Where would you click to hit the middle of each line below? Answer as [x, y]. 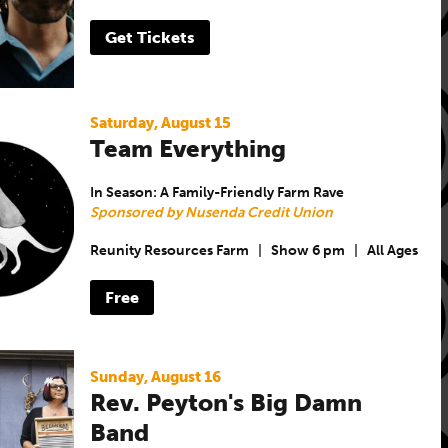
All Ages [392, 251]
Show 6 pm [307, 251]
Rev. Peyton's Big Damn [225, 402]
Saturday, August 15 [160, 122]
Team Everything [187, 148]
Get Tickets [149, 37]
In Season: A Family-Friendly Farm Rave [216, 192]
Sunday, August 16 [155, 376]
